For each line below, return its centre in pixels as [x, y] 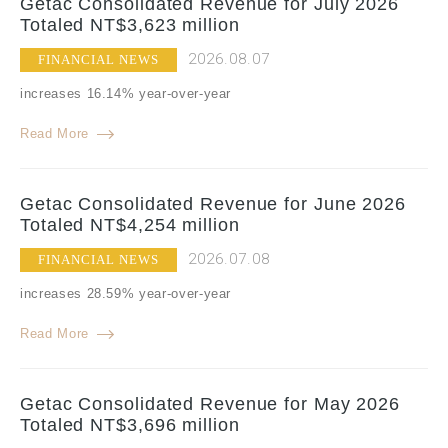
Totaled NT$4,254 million [130, 225]
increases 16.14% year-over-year [126, 93]
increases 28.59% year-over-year [126, 294]
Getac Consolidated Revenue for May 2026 [210, 404]
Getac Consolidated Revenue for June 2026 [213, 204]
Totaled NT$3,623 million [130, 25]
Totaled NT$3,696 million [130, 425]
